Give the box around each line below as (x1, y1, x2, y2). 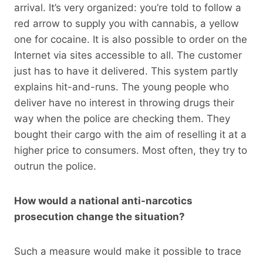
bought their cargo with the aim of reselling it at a (14, 128, 247, 140)
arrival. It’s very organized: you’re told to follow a (14, 1, 241, 14)
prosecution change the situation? (14, 210, 185, 222)
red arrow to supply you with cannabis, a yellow (14, 17, 239, 29)
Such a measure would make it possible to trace (14, 245, 241, 257)
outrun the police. (14, 160, 96, 172)
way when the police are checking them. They (14, 112, 230, 124)
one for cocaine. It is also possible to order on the (14, 33, 247, 45)
